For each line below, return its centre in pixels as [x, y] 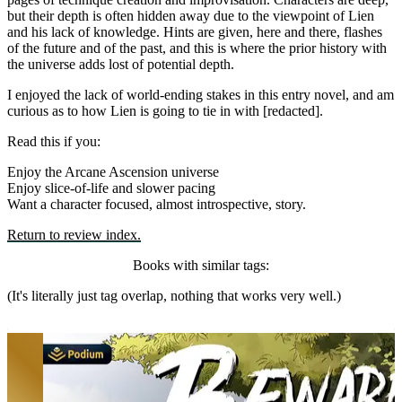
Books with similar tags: [201, 266]
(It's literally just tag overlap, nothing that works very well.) [174, 296]
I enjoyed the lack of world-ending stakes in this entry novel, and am [201, 95]
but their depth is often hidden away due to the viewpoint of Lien [191, 16]
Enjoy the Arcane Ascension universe [113, 172]
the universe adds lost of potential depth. [121, 65]
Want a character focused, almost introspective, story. [157, 205]
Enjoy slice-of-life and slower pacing [111, 188]
